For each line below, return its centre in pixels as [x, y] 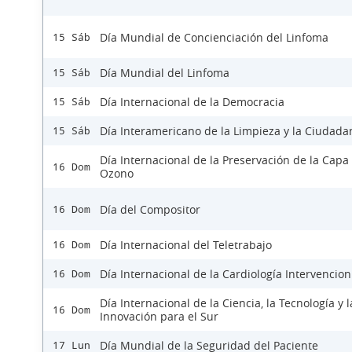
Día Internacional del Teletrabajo [186, 245]
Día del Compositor [150, 209]
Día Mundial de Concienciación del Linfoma [214, 37]
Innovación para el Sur [159, 317]
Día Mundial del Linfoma [165, 73]
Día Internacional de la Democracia [192, 102]
